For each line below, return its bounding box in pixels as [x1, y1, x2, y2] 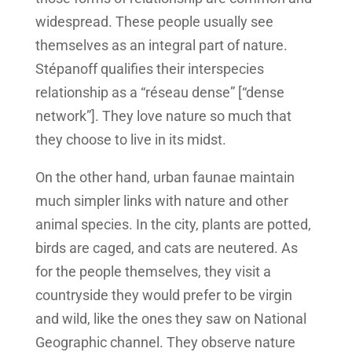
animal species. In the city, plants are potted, [35, 216, 311, 233]
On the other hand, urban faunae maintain [35, 169, 295, 186]
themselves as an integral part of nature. [35, 37, 288, 54]
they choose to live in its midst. [35, 131, 226, 148]
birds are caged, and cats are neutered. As [35, 240, 298, 257]
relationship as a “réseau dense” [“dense [35, 84, 284, 101]
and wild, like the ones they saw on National [35, 310, 306, 328]
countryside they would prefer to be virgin [35, 287, 292, 304]
